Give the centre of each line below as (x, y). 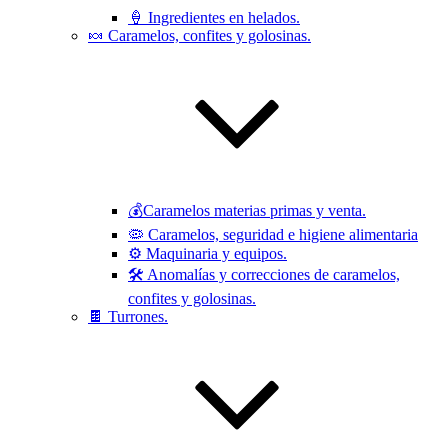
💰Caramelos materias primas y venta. (247, 210)
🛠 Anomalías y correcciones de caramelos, (264, 274)
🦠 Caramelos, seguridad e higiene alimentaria (273, 234)
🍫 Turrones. (128, 316)
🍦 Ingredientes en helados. (214, 17)
